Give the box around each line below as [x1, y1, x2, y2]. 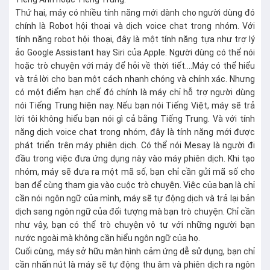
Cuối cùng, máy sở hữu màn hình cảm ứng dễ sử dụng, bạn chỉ [15, 246, 255, 256]
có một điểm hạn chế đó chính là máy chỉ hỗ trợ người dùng [15, 87, 255, 97]
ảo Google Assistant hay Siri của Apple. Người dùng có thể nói [15, 48, 255, 57]
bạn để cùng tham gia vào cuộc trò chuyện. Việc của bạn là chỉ [15, 180, 255, 190]
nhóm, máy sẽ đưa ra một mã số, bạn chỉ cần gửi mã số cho [15, 167, 255, 177]
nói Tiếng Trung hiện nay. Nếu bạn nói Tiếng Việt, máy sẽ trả [15, 101, 255, 110]
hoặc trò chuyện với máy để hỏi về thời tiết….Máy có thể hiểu [15, 61, 255, 71]
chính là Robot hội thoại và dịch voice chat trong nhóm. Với [15, 21, 255, 31]
